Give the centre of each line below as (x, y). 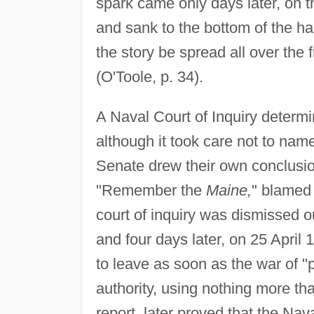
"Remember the (151, 190)
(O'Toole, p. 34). (149, 76)
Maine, (228, 190)
